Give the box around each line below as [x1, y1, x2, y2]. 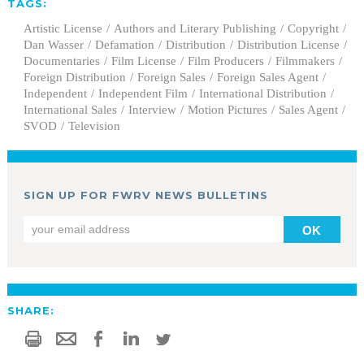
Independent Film [97, 87, 188, 101]
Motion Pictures [187, 103, 267, 117]
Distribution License [236, 38, 340, 52]
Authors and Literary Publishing [113, 22, 276, 36]
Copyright [287, 22, 339, 36]
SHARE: [6, 304, 54, 318]
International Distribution [198, 87, 327, 101]
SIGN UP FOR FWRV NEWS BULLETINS [23, 188, 268, 202]
